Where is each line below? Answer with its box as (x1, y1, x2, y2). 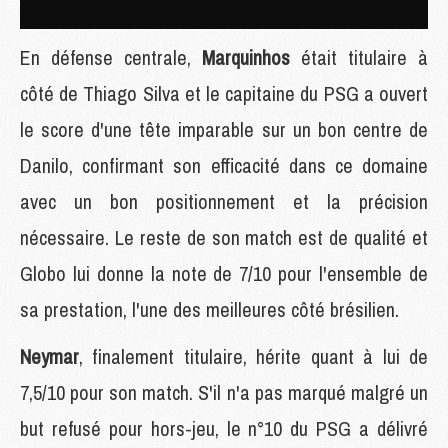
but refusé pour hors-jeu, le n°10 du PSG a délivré (20, 414, 428, 442)
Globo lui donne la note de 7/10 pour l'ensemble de (20, 259, 428, 287)
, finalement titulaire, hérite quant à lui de (79, 342, 428, 370)
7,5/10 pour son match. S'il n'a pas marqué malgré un (20, 378, 428, 406)
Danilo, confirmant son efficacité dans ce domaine (20, 151, 428, 179)
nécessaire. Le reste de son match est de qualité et (20, 223, 428, 251)
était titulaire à (301, 43, 428, 71)
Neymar (20, 342, 79, 370)
